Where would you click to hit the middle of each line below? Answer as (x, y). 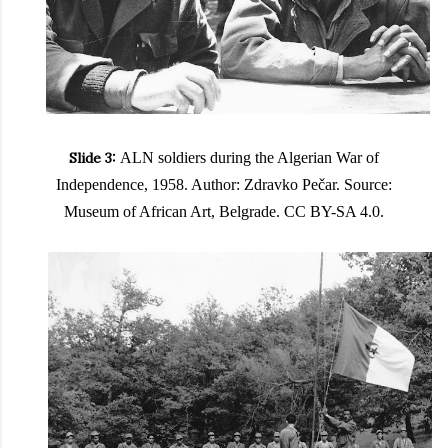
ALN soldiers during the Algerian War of (249, 158)
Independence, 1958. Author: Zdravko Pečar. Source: (224, 185)
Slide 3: (92, 158)
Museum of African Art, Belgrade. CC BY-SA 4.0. (224, 212)
